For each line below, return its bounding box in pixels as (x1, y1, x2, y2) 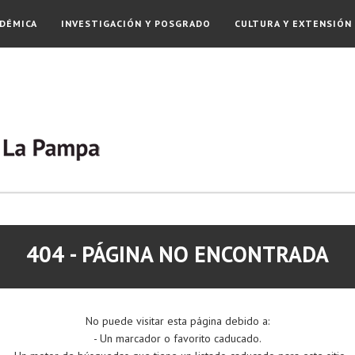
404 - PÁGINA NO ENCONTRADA (26, 239, 329, 269)
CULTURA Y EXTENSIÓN (235, 17, 352, 29)
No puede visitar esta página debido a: (86, 314, 269, 328)
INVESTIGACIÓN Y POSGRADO (61, 17, 211, 29)
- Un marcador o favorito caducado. (94, 331, 261, 345)
